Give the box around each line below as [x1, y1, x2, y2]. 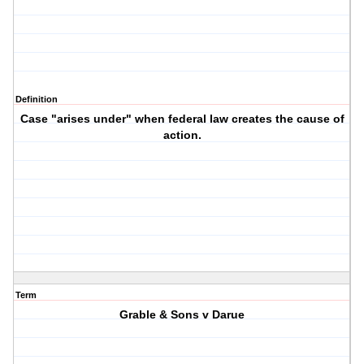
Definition [15, 94, 58, 105]
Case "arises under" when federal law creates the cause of [19, 112, 344, 126]
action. [162, 128, 201, 142]
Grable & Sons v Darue [119, 308, 245, 322]
